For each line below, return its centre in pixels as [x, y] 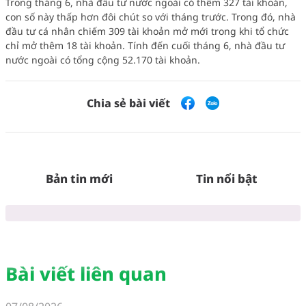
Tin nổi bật [227, 178]
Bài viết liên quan [86, 273]
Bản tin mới [79, 178]
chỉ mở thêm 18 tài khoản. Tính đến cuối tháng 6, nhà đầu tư [145, 45]
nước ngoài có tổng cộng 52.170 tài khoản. [103, 59]
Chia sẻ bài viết [128, 103]
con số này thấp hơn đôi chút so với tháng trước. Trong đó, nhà [151, 16]
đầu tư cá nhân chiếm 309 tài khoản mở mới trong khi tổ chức [147, 31]
